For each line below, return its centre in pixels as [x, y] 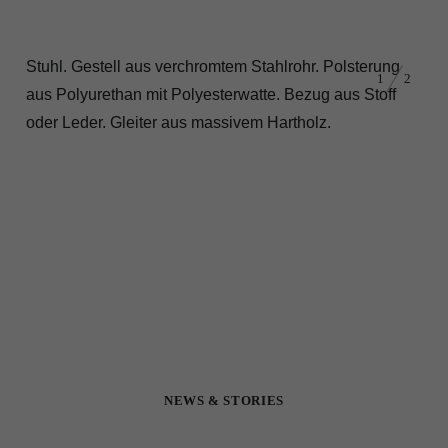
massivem [227, 122]
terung [378, 66]
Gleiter [134, 122]
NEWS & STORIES [224, 400]
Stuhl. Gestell [74, 66]
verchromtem [201, 66]
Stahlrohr [283, 66]
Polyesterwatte [224, 94]
